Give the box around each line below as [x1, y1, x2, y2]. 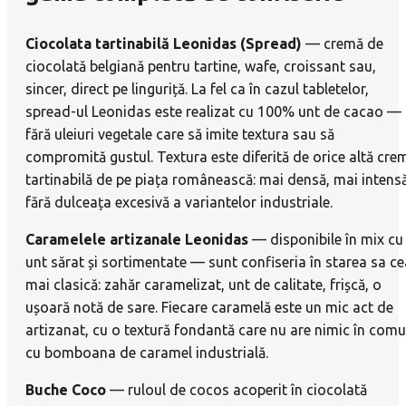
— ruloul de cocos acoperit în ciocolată [106, 382, 367, 399]
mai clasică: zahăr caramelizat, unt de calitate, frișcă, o [25, 276, 382, 294]
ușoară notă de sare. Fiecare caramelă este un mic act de [25, 299, 393, 316]
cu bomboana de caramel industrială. [25, 344, 268, 362]
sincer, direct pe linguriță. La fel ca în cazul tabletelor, [25, 81, 369, 98]
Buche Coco [25, 382, 106, 399]
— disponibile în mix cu [248, 231, 403, 248]
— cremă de [302, 35, 383, 53]
